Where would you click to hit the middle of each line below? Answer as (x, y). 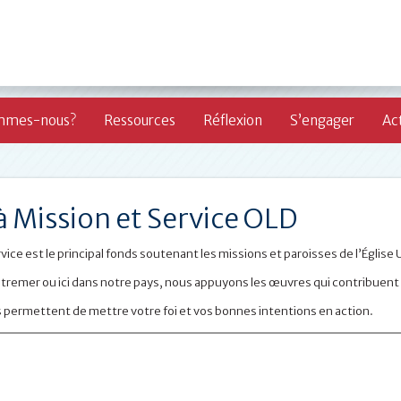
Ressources (140, 120)
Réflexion (233, 120)
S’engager (322, 120)
